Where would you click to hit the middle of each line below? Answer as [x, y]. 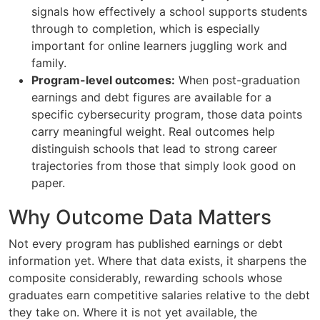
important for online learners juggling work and [159, 46]
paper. [48, 183]
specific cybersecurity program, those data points [167, 115]
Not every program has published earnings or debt [146, 244]
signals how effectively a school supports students [169, 12]
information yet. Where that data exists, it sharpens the [157, 261]
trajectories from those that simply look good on [164, 166]
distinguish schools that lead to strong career [154, 149]
